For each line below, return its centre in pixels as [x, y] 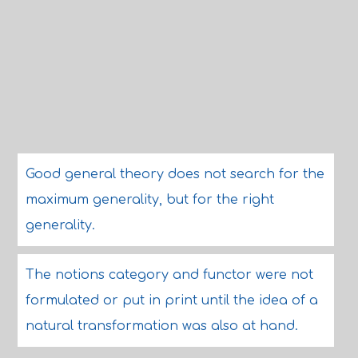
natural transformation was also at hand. [161, 326]
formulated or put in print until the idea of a [171, 300]
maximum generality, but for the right [149, 200]
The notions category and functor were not [169, 275]
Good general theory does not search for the [175, 174]
